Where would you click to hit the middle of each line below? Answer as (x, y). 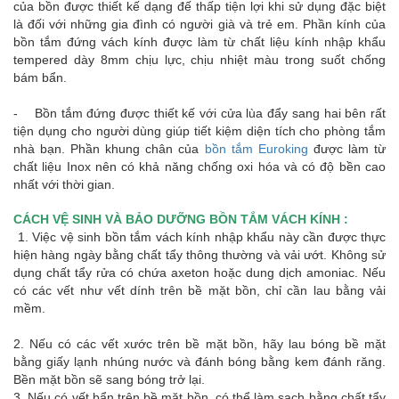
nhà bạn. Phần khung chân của (109, 149)
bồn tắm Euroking (256, 149)
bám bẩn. (40, 77)
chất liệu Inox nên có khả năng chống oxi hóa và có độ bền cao (199, 167)
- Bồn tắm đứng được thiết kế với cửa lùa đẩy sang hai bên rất (199, 113)
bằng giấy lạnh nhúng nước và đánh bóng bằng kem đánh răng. (199, 362)
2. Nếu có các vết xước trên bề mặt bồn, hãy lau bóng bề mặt (199, 344)
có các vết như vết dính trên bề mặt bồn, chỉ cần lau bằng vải (199, 290)
